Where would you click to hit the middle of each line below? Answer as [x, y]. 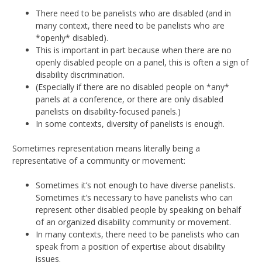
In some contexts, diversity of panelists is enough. [130, 123]
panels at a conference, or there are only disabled [130, 99]
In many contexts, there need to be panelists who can [137, 234]
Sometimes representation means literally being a [106, 148]
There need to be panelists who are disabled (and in [133, 13]
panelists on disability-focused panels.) [108, 111]
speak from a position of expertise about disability [130, 246]
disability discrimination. [80, 74]
